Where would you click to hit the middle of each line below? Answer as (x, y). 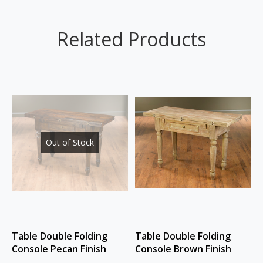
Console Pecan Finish (59, 249)
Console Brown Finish (183, 249)
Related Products (131, 39)
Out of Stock (70, 143)
